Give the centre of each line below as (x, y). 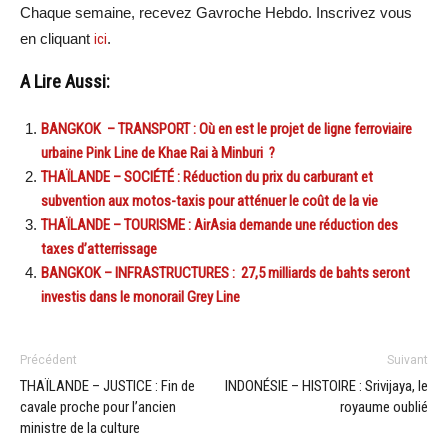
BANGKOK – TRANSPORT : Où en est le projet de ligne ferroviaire (226, 128)
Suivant (407, 359)
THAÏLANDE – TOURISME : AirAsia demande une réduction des (219, 224)
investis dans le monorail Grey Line (140, 296)
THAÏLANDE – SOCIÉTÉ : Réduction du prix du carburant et (207, 176)
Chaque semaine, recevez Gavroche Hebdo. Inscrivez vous (216, 12)
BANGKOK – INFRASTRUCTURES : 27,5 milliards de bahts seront (225, 272)
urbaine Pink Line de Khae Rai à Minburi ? (158, 152)
